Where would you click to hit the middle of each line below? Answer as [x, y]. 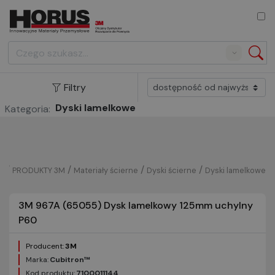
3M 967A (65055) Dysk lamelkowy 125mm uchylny [136, 205]
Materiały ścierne [106, 170]
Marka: [37, 260]
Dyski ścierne [172, 170]
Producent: [45, 246]
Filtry [75, 87]
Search [238, 57]
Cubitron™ [70, 260]
